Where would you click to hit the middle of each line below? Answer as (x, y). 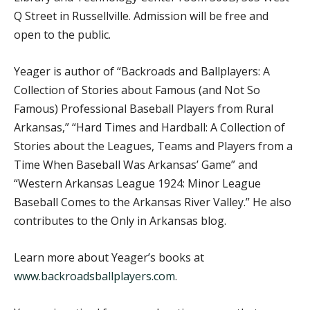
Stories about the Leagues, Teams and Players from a (153, 146)
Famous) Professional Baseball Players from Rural (144, 108)
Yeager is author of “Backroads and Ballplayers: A (142, 71)
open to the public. (62, 34)
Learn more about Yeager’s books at (109, 257)
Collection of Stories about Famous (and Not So (137, 90)
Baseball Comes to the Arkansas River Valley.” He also (153, 202)
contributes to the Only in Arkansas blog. (120, 220)
